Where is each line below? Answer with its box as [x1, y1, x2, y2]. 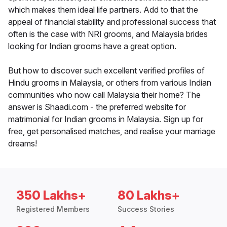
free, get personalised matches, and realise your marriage [8, 126, 215, 137]
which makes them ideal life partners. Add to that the [8, 5, 198, 15]
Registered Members [16, 205, 90, 214]
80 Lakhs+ [118, 188, 180, 203]
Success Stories [118, 205, 174, 214]
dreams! [8, 138, 37, 149]
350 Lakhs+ [16, 188, 86, 203]
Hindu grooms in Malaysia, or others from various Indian [8, 78, 211, 88]
